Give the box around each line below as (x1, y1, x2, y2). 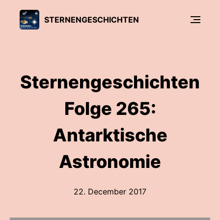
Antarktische (53, 124, 167, 146)
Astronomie (59, 151, 161, 172)
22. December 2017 (74, 187, 146, 196)
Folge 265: (64, 98, 156, 119)
